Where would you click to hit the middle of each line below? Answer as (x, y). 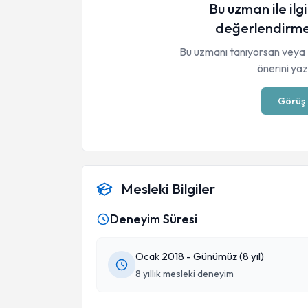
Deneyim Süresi (154, 219)
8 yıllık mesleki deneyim (185, 274)
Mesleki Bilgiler (168, 189)
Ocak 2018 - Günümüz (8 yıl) (200, 256)
